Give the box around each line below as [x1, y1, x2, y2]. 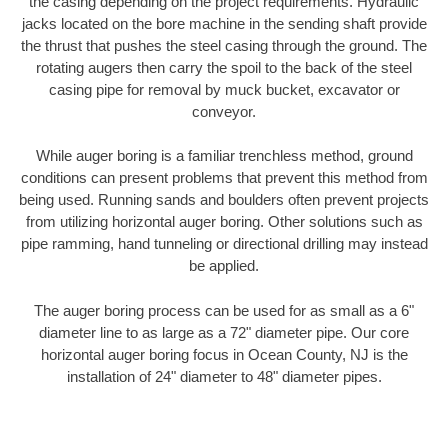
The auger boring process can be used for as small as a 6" [34, 301, 414, 319]
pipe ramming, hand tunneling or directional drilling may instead [20, 235, 428, 253]
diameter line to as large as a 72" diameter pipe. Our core [39, 323, 409, 341]
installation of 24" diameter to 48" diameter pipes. [66, 367, 382, 385]
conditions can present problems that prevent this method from [20, 169, 428, 187]
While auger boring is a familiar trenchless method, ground [35, 147, 413, 165]
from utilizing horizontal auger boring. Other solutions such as [25, 213, 423, 231]
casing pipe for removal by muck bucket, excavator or [48, 80, 400, 98]
